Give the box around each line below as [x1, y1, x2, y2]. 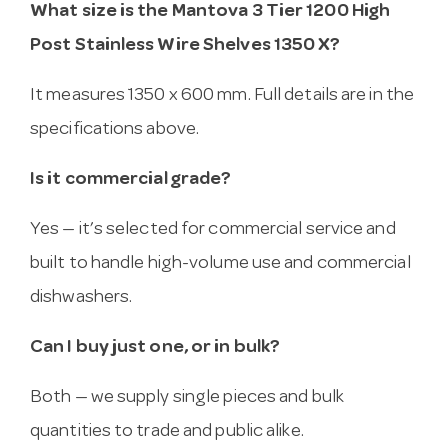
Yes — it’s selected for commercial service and [30, 220, 396, 240]
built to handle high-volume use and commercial [30, 254, 411, 274]
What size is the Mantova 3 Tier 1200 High [30, 2, 391, 22]
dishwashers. [30, 288, 133, 308]
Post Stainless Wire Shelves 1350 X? [30, 36, 341, 56]
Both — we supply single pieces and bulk [30, 388, 344, 408]
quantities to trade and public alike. [30, 422, 304, 442]
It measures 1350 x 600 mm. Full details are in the [30, 86, 415, 106]
